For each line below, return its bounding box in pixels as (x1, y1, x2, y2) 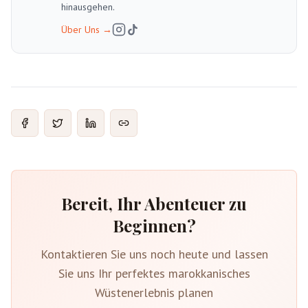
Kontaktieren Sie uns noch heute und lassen (40, 246, 268, 262)
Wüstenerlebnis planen (95, 285, 213, 300)
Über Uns (61, 23, 100, 36)
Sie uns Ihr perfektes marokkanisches (58, 265, 250, 281)
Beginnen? (112, 214, 196, 236)
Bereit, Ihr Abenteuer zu (61, 192, 247, 214)
